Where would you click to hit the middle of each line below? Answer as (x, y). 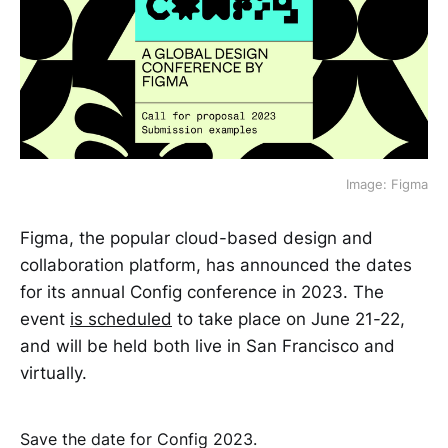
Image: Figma (387, 184)
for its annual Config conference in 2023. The (202, 292)
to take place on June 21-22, (288, 319)
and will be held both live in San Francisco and (207, 346)
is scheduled (121, 319)
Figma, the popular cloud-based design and (196, 238)
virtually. (53, 373)
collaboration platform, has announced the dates (216, 265)
